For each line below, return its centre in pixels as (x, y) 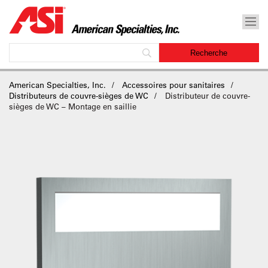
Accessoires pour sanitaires (173, 85)
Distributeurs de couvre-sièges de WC (79, 95)
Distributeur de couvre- (206, 95)
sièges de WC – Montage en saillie (73, 106)
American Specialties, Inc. (57, 85)
